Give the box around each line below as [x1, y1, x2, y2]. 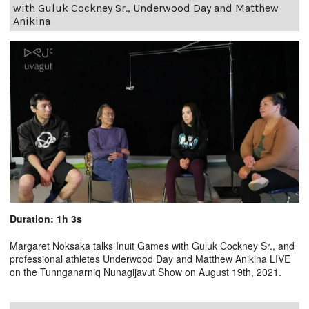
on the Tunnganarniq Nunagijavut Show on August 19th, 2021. [10, 265, 287, 279]
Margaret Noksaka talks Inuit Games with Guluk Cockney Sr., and [10, 239, 295, 253]
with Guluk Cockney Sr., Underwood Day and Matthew [13, 1, 279, 15]
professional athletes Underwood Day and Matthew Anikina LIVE [10, 252, 290, 266]
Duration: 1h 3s [10, 212, 82, 226]
